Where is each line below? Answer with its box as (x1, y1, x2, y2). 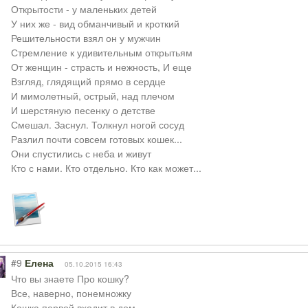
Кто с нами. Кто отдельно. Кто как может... (10, 161, 201, 175)
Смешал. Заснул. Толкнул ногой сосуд (10, 118, 184, 131)
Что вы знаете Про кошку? (10, 272, 129, 285)
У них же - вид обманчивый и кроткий (10, 16, 179, 30)
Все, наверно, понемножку (10, 286, 131, 300)
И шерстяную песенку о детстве (10, 103, 155, 117)
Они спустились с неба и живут (10, 146, 151, 160)
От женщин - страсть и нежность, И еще (10, 60, 192, 74)
